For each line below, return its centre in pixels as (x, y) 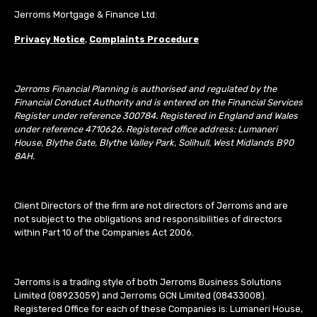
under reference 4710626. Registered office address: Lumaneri (146, 129)
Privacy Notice (50, 40)
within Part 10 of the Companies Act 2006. (104, 233)
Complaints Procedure (144, 40)
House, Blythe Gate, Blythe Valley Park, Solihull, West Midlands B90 (154, 143)
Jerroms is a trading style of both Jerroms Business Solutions (148, 282)
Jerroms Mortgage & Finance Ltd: (86, 15)
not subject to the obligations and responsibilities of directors (148, 219)
